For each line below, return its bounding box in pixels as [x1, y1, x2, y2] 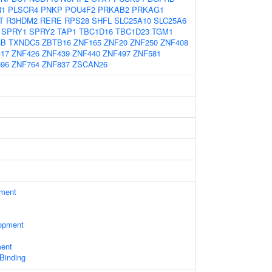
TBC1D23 [115, 25, 149, 37]
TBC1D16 [79, 25, 113, 37]
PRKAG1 [132, 4, 164, 15]
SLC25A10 [114, 15, 151, 26]
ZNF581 [133, 47, 161, 59]
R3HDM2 [6, 15, 38, 26]
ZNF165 [73, 36, 101, 48]
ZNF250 [130, 36, 158, 48]
